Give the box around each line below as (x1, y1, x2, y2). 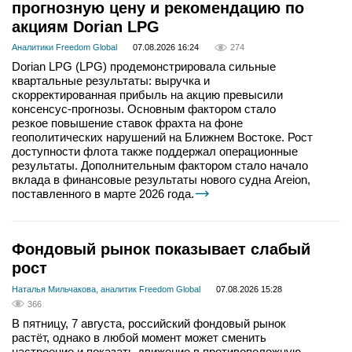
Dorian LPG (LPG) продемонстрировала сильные (12, 60, 276, 74)
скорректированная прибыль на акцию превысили (12, 88, 283, 102)
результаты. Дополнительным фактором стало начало (12, 159, 308, 173)
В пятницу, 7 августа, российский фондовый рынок (12, 316, 286, 330)
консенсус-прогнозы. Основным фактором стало (12, 102, 276, 116)
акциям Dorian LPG (12, 18, 159, 36)
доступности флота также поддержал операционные (12, 145, 298, 159)
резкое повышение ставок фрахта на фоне (12, 116, 243, 130)
